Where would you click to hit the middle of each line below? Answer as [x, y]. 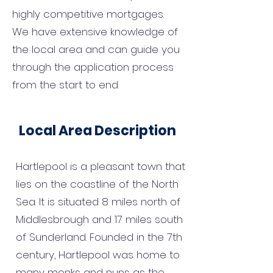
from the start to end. [66, 85]
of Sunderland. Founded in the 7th [99, 237]
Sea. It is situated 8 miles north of [98, 202]
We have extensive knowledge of [95, 32]
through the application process [93, 67]
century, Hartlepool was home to [98, 255]
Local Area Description [97, 131]
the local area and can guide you [96, 49]
